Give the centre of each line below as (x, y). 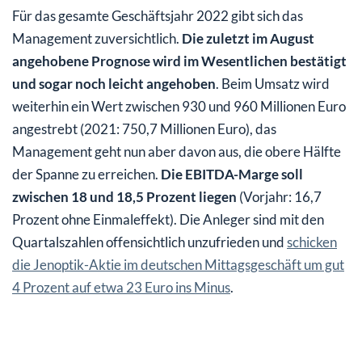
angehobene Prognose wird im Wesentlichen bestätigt (179, 61)
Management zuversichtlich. (97, 38)
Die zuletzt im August (248, 38)
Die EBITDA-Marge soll (232, 174)
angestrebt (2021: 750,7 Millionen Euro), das (144, 128)
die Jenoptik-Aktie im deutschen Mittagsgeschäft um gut (178, 264)
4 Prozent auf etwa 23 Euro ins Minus (121, 287)
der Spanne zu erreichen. (86, 174)
